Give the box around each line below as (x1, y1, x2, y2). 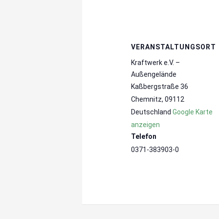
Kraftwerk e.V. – (131, 59, 180, 67)
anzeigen (131, 121, 160, 129)
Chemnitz (131, 95, 162, 104)
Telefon (131, 132, 157, 141)
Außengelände (131, 70, 177, 79)
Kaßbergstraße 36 (131, 83, 189, 91)
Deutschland (131, 108, 172, 116)
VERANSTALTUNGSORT (131, 43, 217, 51)
